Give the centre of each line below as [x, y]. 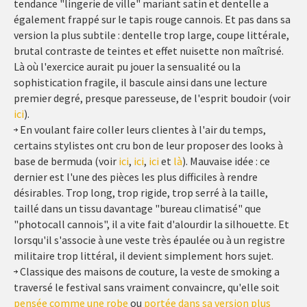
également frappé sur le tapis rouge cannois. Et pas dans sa [152, 19]
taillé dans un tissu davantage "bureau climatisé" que [137, 208]
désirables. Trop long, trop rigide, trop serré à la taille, [141, 193]
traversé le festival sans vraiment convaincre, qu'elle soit [147, 287]
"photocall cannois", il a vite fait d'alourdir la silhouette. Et [151, 224]
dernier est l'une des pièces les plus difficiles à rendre [136, 177]
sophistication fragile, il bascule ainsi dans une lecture [140, 82]
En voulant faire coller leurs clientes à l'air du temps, [142, 130]
